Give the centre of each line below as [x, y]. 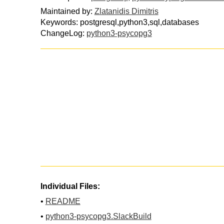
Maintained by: [67, 11]
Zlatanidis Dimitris [126, 11]
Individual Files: [70, 186]
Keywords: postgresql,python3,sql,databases [119, 22]
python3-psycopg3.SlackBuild [98, 216]
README [63, 201]
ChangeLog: [63, 33]
